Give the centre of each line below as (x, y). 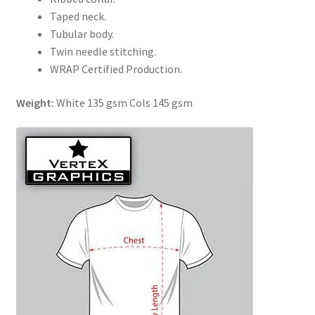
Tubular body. (82, 34)
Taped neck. (78, 17)
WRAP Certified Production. (116, 69)
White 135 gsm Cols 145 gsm (124, 102)
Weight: (36, 102)
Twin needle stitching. (103, 52)
